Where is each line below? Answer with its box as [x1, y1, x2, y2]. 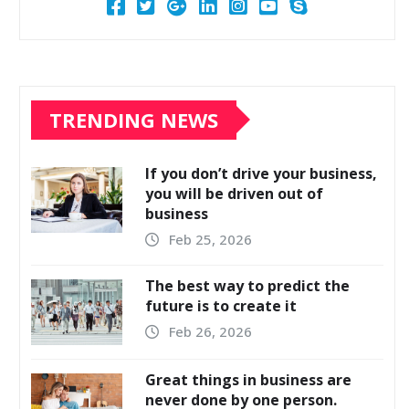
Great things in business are [145, 369, 351, 390]
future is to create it [145, 295, 297, 316]
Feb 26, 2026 [169, 321, 252, 341]
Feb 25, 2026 [169, 229, 252, 248]
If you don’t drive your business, [145, 163, 377, 184]
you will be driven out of [145, 183, 323, 204]
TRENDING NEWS [49, 105, 218, 133]
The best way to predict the [145, 275, 350, 296]
